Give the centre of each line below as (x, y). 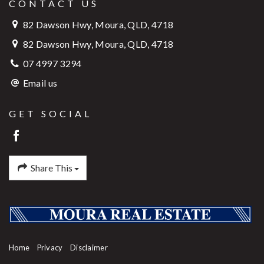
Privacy (50, 248)
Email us (40, 82)
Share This (51, 168)
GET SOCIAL (50, 113)
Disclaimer (89, 248)
